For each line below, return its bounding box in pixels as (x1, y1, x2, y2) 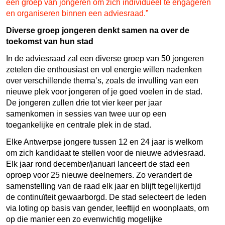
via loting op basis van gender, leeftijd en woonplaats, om (6, 203, 209, 212)
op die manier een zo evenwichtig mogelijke (6, 214, 162, 223)
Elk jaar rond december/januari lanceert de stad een (6, 159, 190, 168)
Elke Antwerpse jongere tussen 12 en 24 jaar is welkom (6, 137, 203, 146)
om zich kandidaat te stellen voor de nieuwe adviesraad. (6, 148, 205, 157)
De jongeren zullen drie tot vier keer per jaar (6, 98, 162, 107)
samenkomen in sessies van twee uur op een (6, 109, 166, 118)
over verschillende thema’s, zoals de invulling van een (6, 76, 198, 85)
